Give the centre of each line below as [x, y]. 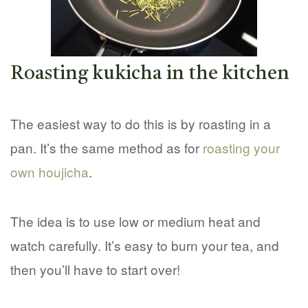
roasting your [241, 147]
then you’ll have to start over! [95, 269]
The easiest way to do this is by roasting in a [141, 123]
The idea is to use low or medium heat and [135, 221]
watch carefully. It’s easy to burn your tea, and [145, 245]
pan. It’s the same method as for [107, 147]
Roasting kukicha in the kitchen [150, 74]
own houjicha [49, 171]
